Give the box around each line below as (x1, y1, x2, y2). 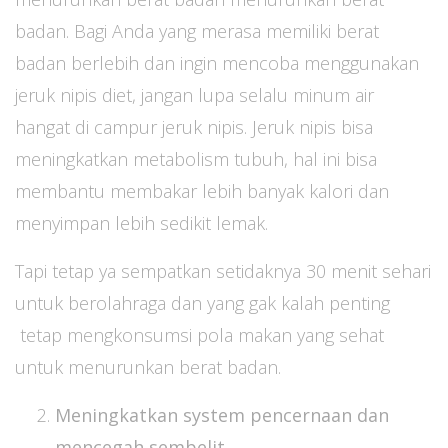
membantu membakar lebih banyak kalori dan (15, 179, 389, 203)
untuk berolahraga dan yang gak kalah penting (15, 291, 390, 315)
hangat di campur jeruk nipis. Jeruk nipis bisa (15, 115, 373, 139)
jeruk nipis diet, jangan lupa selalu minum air (15, 83, 374, 107)
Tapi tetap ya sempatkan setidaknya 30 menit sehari (15, 259, 431, 283)
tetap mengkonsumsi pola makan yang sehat (15, 323, 384, 347)
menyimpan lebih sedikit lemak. (15, 211, 268, 235)
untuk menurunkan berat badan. (15, 355, 281, 379)
